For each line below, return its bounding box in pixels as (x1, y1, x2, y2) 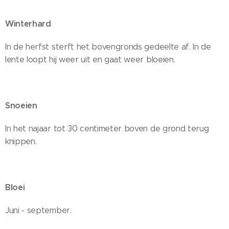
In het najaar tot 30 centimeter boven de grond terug (5, 124, 209, 133)
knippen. (5, 136, 37, 146)
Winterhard (5, 18, 51, 29)
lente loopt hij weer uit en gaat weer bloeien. (5, 55, 175, 64)
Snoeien (5, 100, 37, 111)
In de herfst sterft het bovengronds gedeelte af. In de (5, 42, 211, 52)
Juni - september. (5, 205, 72, 215)
